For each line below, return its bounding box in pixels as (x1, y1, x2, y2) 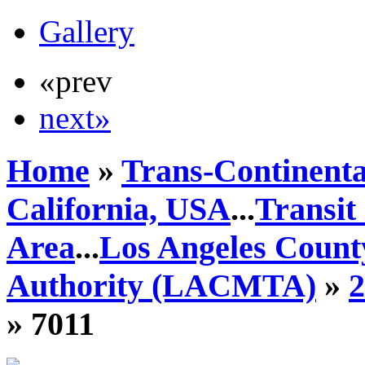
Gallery (39, 14, 134, 49)
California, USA (7, 190, 231, 227)
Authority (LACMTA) (7, 266, 316, 304)
